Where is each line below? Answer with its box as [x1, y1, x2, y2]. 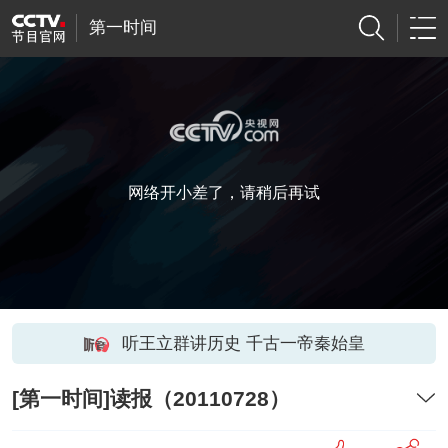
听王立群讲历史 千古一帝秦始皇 [121, 333, 365, 353]
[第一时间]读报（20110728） [11, 387, 290, 411]
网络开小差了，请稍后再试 [128, 184, 320, 201]
